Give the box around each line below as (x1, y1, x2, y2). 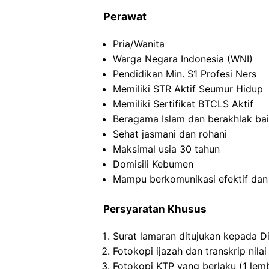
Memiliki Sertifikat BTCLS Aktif (113, 98, 253, 110)
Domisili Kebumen (113, 158, 193, 170)
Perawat (103, 10, 147, 23)
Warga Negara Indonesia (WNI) (113, 53, 253, 65)
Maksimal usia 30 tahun (113, 143, 220, 155)
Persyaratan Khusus (103, 203, 207, 215)
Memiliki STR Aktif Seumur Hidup (113, 83, 263, 95)
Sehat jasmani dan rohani (113, 128, 227, 140)
